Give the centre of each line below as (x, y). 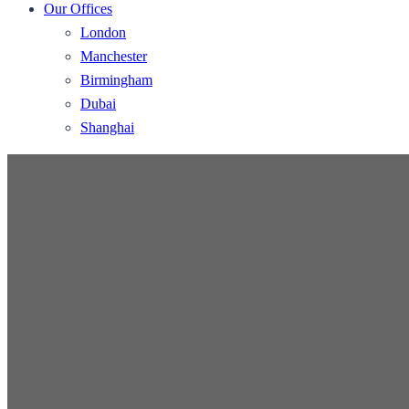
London (103, 32)
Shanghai (107, 127)
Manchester (114, 56)
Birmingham (116, 80)
